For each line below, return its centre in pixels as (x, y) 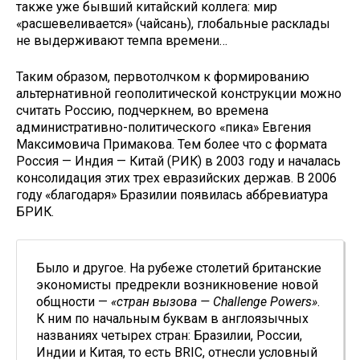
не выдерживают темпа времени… (122, 41)
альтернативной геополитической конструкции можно (179, 93)
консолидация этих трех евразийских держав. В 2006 (176, 178)
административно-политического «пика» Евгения (164, 127)
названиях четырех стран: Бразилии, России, (169, 335)
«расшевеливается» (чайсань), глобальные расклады (173, 24)
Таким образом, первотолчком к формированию (163, 76)
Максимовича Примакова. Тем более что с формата (172, 144)
